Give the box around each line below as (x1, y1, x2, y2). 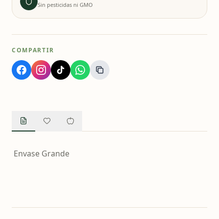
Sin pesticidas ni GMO (38, 1, 93, 8)
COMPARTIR (12, 46, 55, 54)
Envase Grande (14, 148, 69, 159)
